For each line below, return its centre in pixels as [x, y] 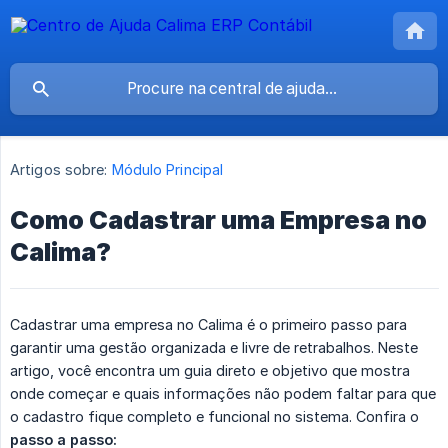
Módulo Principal [167, 170]
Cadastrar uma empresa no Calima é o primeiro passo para [208, 325]
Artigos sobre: [59, 170]
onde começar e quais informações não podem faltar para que [223, 394]
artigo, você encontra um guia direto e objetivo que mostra [210, 371]
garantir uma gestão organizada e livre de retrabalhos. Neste [214, 348]
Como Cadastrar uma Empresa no [218, 220]
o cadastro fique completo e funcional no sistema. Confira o [214, 417]
